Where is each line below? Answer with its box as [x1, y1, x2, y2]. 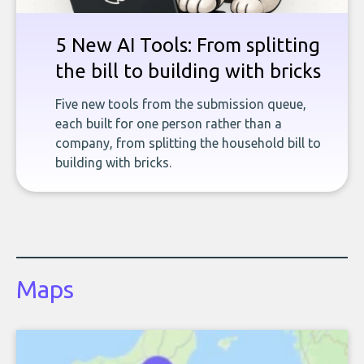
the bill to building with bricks [55, 60, 321, 82]
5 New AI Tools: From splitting [55, 34, 320, 56]
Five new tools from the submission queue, [55, 97, 306, 111]
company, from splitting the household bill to [55, 136, 321, 150]
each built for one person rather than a [55, 116, 282, 131]
